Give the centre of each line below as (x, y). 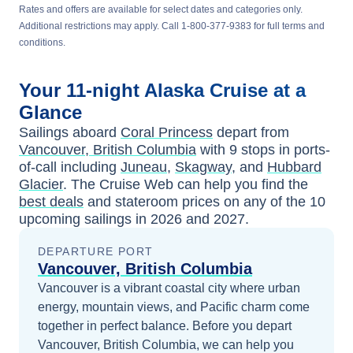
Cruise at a (258, 90)
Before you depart (242, 326)
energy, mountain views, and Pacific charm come (174, 307)
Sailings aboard (70, 132)
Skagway (203, 167)
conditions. (42, 43)
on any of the (267, 202)
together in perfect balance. (115, 326)
